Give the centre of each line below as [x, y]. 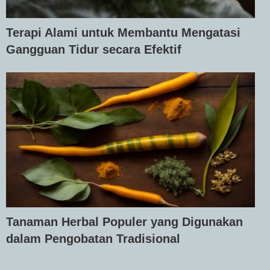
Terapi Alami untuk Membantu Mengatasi [123, 32]
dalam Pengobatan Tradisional [93, 238]
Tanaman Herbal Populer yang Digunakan [124, 221]
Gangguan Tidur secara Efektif [94, 49]
